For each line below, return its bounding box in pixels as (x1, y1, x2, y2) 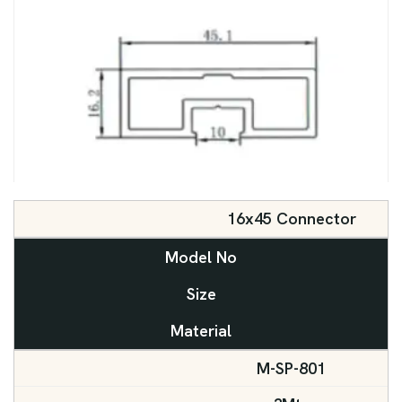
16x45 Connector (226, 208, 356, 230)
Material (170, 320, 232, 342)
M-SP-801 (257, 358, 326, 380)
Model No (165, 247, 237, 268)
